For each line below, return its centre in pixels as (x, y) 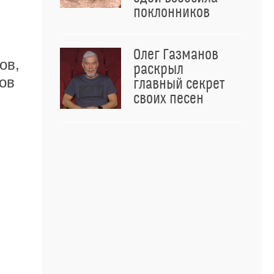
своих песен (168, 99)
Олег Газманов (176, 55)
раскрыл (158, 70)
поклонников (172, 13)
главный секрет (179, 84)
